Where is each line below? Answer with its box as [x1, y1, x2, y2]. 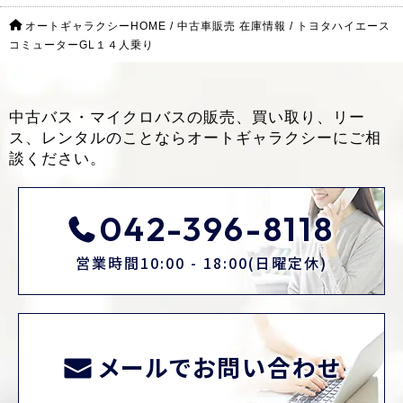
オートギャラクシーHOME [25, 19, 166, 32]
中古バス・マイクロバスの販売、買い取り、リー [9, 108, 365, 126]
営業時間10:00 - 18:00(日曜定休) [76, 252, 327, 274]
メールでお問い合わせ [97, 350, 341, 384]
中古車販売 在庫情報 [177, 19, 286, 32]
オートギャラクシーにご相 [187, 129, 381, 147]
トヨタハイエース [297, 19, 390, 32]
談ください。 [9, 149, 106, 167]
